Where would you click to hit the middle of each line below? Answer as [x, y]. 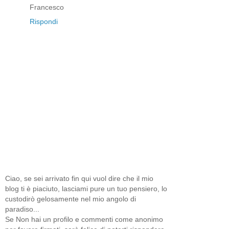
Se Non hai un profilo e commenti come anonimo [84, 220]
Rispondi [44, 21]
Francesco [47, 7]
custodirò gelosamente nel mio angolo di [71, 199]
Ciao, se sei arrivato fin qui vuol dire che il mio [79, 179]
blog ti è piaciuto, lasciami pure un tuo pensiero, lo [86, 189]
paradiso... [22, 209]
